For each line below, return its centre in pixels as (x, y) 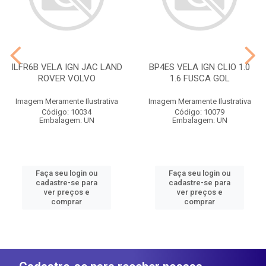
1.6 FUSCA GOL (199, 78)
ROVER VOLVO (66, 78)
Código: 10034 (66, 112)
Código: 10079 (199, 112)
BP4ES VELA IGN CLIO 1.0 (199, 67)
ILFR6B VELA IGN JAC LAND (66, 67)
